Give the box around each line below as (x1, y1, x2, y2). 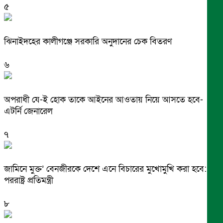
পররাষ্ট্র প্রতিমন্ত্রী (4, 175, 53, 187)
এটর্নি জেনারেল (4, 105, 53, 117)
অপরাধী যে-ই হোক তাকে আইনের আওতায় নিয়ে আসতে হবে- (4, 94, 203, 106)
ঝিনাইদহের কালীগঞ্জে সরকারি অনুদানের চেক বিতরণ (4, 35, 172, 47)
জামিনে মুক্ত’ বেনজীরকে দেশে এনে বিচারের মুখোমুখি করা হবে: (4, 163, 207, 175)
